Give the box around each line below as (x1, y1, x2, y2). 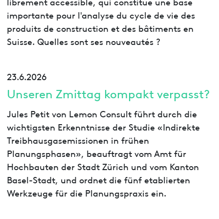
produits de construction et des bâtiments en (6, 21, 194, 34)
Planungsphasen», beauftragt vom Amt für (6, 147, 186, 159)
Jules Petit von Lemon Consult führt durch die (6, 107, 197, 120)
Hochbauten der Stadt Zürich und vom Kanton (6, 160, 199, 173)
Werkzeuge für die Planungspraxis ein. (6, 186, 166, 199)
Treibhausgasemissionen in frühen (6, 133, 149, 146)
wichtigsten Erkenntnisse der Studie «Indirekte (6, 120, 200, 133)
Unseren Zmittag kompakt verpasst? (6, 85, 210, 102)
